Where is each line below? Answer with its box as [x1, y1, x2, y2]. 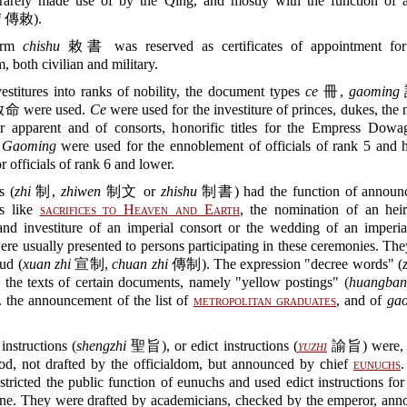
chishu [23, 38, 60, 54]
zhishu [160, 184, 197, 199]
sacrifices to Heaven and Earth [39, 202, 240, 217]
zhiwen [60, 184, 101, 199]
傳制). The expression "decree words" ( [167, 256, 403, 272]
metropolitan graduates [193, 293, 336, 308]
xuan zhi [22, 256, 71, 272]
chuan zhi [112, 256, 168, 272]
